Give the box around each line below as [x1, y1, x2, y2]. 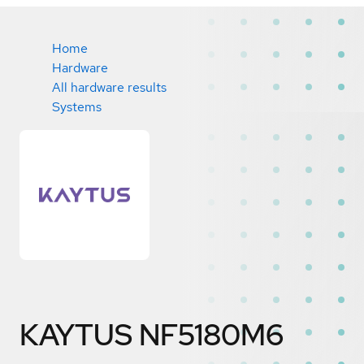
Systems [52, 98, 102, 115]
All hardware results [52, 79, 167, 96]
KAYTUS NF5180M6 [19, 314, 284, 354]
